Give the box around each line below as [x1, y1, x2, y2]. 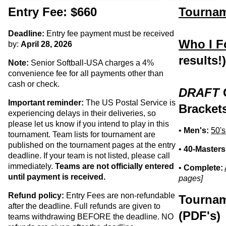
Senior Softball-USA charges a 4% [29, 59, 154, 68]
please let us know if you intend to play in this [8, 120, 169, 129]
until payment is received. [8, 173, 105, 182]
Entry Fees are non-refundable [64, 191, 175, 200]
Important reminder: [8, 98, 84, 107]
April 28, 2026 [21, 40, 72, 49]
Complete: [184, 163, 223, 173]
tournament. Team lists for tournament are [8, 130, 155, 139]
